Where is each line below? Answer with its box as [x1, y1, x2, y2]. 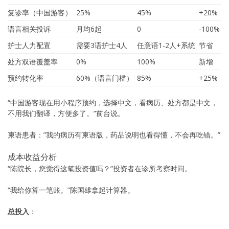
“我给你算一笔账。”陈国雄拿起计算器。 [8, 185, 134, 195]
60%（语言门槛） [76, 73, 133, 83]
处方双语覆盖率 [8, 56, 58, 66]
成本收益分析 [8, 151, 57, 163]
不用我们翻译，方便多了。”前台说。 [8, 108, 125, 118]
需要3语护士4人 [76, 40, 127, 50]
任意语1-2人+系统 [137, 40, 195, 50]
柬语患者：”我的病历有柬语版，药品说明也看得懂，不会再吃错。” [8, 129, 220, 140]
